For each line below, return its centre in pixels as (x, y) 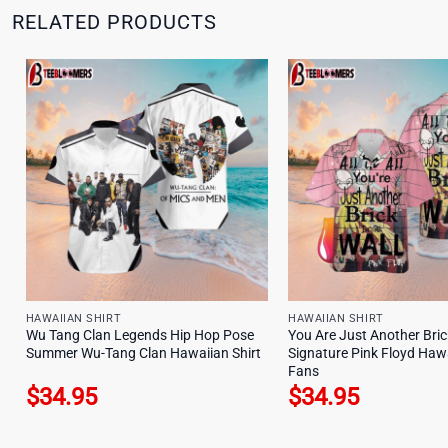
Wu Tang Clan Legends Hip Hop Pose (139, 336)
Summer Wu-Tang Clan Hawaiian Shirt (143, 354)
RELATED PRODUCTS (114, 21)
